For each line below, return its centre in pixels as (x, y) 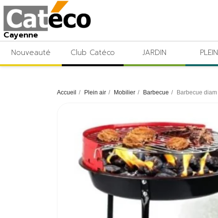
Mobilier (125, 93)
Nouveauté (31, 53)
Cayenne (21, 35)
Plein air (95, 93)
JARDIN (154, 53)
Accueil (67, 93)
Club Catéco (92, 53)
